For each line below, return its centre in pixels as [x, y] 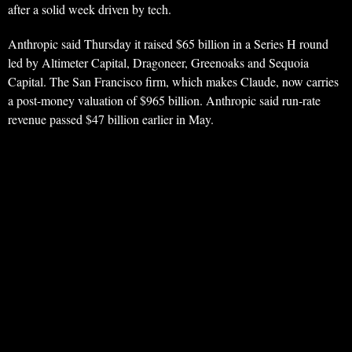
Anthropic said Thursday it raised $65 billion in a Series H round [168, 44]
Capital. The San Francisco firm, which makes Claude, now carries [173, 82]
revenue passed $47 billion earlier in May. [111, 119]
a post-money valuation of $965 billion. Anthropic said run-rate [164, 101]
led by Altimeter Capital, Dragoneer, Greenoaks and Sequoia [158, 63]
